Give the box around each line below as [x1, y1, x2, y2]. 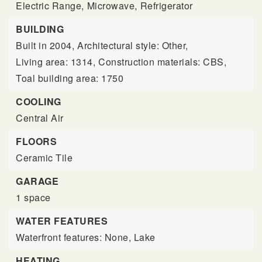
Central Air [16, 111, 64, 125]
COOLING [16, 95, 61, 108]
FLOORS [16, 135, 57, 148]
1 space [16, 191, 51, 204]
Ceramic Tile [16, 151, 73, 164]
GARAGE [16, 174, 58, 188]
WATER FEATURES [16, 214, 108, 227]
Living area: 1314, [16, 55, 95, 68]
